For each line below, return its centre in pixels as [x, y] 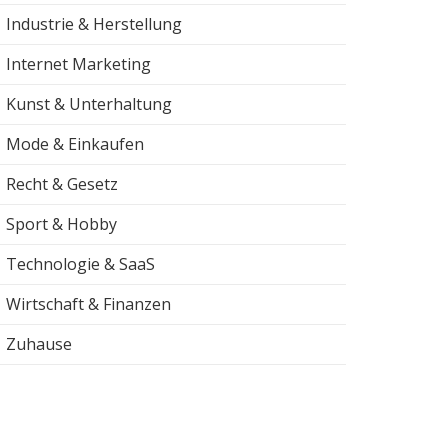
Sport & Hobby [61, 223]
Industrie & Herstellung [94, 23]
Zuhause [39, 343]
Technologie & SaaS [80, 263]
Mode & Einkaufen [75, 143]
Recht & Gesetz [62, 183]
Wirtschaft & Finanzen [88, 303]
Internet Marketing [78, 63]
